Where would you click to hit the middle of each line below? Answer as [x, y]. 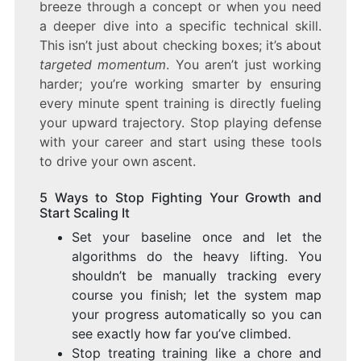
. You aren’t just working [244, 65]
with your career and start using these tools [180, 142]
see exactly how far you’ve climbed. [181, 334]
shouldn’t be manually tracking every [197, 276]
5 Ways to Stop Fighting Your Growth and [180, 198]
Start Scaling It [84, 213]
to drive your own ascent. [117, 162]
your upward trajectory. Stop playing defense [180, 123]
